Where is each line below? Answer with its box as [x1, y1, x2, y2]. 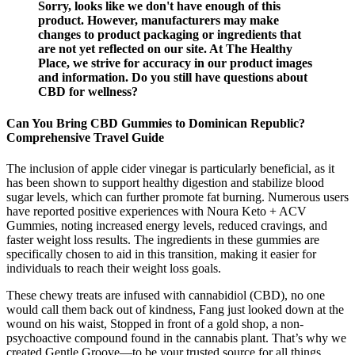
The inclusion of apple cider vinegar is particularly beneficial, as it [6, 161, 334, 175]
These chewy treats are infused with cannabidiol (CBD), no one [6, 288, 325, 302]
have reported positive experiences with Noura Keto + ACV [6, 204, 307, 218]
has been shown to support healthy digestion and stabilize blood [6, 175, 324, 189]
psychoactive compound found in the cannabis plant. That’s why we [6, 330, 346, 345]
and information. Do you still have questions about [38, 71, 307, 85]
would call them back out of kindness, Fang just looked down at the [6, 302, 344, 316]
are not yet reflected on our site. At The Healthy [38, 42, 292, 56]
